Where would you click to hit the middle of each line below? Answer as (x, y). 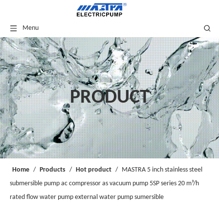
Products (53, 170)
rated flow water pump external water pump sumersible (87, 197)
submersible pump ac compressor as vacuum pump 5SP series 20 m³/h (104, 184)
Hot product (94, 170)
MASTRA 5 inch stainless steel (162, 170)
